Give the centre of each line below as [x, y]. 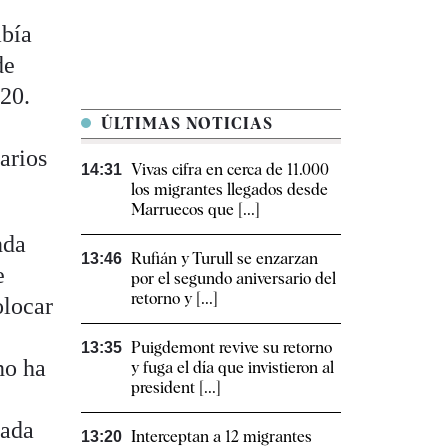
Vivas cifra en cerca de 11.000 [230, 169]
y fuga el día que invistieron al [232, 367]
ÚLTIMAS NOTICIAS [184, 123]
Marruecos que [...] [195, 209]
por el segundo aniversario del [233, 278]
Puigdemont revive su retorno [231, 347]
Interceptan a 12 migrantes [221, 436]
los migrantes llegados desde [229, 189]
